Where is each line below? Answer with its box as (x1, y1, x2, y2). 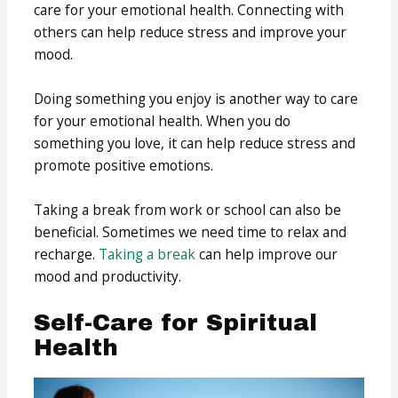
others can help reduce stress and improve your (34, 22, 347, 43)
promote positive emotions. (34, 155, 214, 175)
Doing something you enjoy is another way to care (34, 89, 359, 108)
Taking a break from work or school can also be (34, 199, 342, 219)
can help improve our (195, 243, 338, 264)
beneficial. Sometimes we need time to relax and (34, 221, 347, 242)
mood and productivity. (34, 266, 182, 286)
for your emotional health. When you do (34, 111, 291, 131)
